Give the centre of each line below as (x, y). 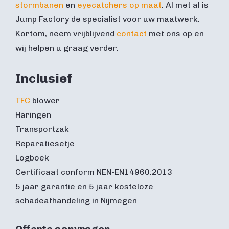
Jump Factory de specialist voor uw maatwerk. (108, 19)
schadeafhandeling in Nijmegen (76, 200)
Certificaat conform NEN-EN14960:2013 (94, 172)
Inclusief (44, 78)
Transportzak (42, 129)
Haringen (33, 114)
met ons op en (175, 33)
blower (45, 100)
